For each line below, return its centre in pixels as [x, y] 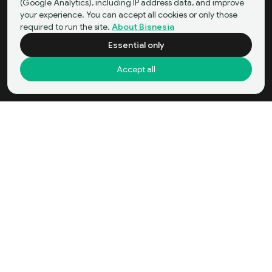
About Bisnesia [143, 27]
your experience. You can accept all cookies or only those [129, 15]
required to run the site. [65, 27]
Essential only [136, 45]
